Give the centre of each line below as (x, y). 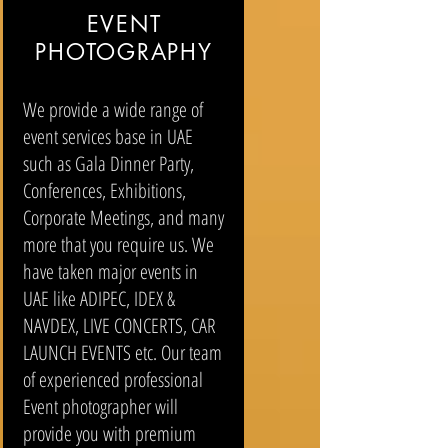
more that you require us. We (118, 244)
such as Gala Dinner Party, (108, 163)
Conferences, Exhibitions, (104, 190)
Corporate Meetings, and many (123, 217)
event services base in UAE (107, 136)
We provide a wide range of (112, 109)
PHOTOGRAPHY (124, 52)
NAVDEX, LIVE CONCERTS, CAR (119, 325)
